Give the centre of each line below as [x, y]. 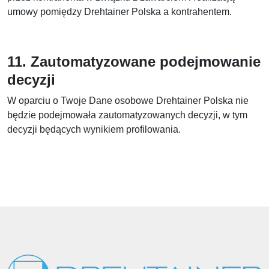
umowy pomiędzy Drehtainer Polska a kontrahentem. [119, 12]
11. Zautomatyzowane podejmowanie [134, 62]
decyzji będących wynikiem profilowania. [94, 129]
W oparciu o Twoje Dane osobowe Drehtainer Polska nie [128, 101]
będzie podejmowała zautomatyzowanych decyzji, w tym [127, 115]
